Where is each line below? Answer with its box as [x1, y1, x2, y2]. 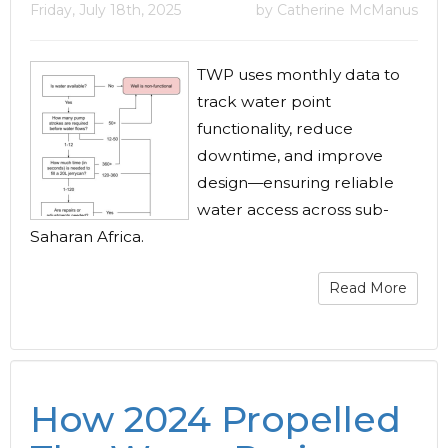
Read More [329, 279, 407, 297]
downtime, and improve [197, 146, 383, 165]
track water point [197, 92, 331, 111]
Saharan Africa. [30, 227, 144, 246]
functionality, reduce [197, 119, 353, 138]
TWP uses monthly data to [197, 65, 400, 84]
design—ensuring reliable [197, 173, 394, 192]
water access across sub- [197, 200, 389, 219]
